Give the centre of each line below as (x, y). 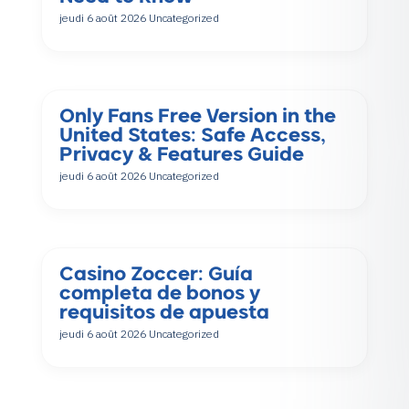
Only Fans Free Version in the (197, 118)
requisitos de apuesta (164, 314)
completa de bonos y (159, 295)
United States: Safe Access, (192, 137)
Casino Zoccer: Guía (156, 276)
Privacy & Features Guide (181, 156)
